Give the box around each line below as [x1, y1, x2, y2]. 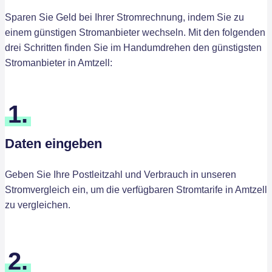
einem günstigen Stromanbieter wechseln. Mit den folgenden [5, 27, 265, 38]
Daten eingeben [5, 136, 102, 151]
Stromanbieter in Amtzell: [5, 58, 112, 68]
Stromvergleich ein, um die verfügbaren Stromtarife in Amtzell [5, 185, 267, 195]
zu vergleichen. [5, 200, 70, 210]
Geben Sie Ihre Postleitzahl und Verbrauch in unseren [5, 169, 236, 180]
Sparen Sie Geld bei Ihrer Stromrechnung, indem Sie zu [5, 12, 244, 22]
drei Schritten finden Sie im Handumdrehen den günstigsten [5, 42, 262, 53]
